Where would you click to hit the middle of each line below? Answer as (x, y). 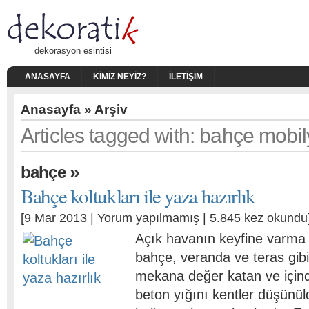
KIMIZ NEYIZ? (120, 77)
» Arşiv (104, 109)
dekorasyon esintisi (73, 51)
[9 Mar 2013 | (59, 218)
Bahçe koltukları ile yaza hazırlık (138, 196)
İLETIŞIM (186, 77)
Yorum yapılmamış (148, 218)
